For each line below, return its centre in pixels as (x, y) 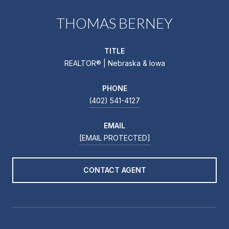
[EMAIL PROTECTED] (114, 138)
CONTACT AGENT (114, 170)
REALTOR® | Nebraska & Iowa (114, 63)
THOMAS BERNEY (114, 23)
